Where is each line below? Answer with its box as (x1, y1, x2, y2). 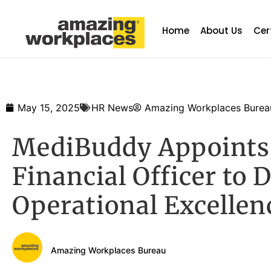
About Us (200, 24, 243, 37)
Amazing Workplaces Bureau (51, 244, 166, 255)
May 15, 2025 (18, 102, 80, 114)
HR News (91, 102, 133, 114)
